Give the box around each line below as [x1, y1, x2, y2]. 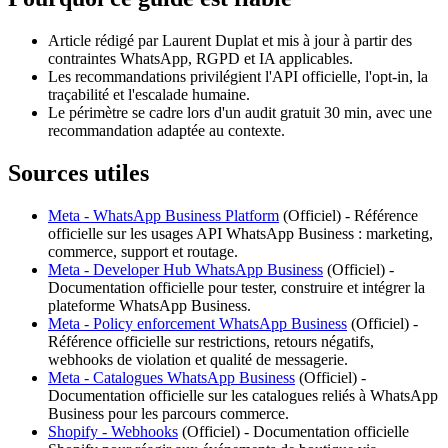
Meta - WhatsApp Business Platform [48, 206, 279, 224]
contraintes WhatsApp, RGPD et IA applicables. [48, 50, 353, 68]
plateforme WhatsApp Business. [48, 296, 251, 314]
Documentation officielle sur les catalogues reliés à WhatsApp [48, 386, 438, 404]
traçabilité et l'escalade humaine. [48, 86, 250, 104]
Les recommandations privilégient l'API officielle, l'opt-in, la [48, 68, 428, 86]
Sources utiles [8, 160, 149, 186]
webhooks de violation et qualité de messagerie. [48, 350, 348, 368]
